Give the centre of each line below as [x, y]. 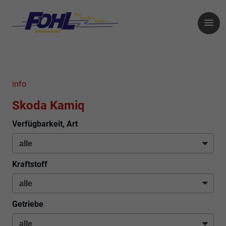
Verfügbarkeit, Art [45, 124]
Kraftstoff [30, 164]
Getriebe [28, 204]
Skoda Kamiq [48, 106]
